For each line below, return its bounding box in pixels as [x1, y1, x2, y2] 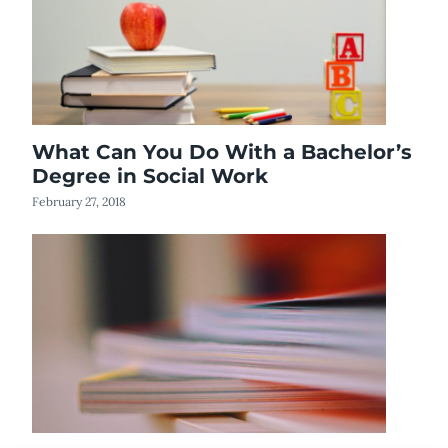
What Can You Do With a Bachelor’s [32, 139, 412, 164]
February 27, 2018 [32, 193, 126, 209]
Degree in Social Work [32, 163, 268, 188]
